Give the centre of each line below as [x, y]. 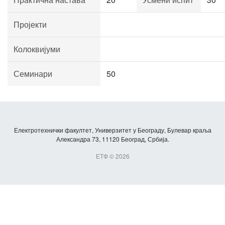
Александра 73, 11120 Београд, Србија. [113, 139]
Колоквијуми [37, 49]
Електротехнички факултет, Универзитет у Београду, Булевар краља [113, 130]
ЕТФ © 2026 [113, 156]
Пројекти [30, 24]
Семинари [33, 74]
